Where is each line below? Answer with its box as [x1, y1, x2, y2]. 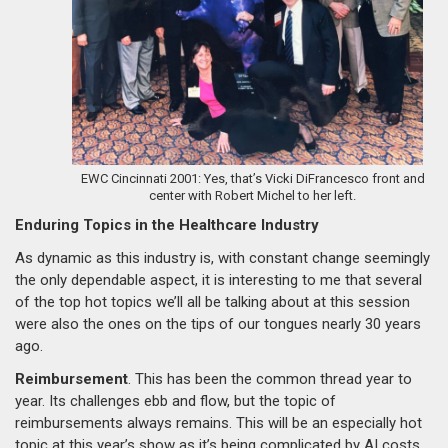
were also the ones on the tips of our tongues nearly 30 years [15, 314, 421, 333]
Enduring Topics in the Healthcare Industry [15, 215, 319, 234]
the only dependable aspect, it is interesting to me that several [15, 270, 422, 289]
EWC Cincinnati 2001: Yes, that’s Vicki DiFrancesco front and [80, 170, 425, 186]
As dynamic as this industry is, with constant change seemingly [15, 248, 430, 267]
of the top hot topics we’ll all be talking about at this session [15, 292, 410, 311]
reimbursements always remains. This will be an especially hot [15, 413, 422, 432]
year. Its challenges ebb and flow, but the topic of [15, 391, 336, 410]
